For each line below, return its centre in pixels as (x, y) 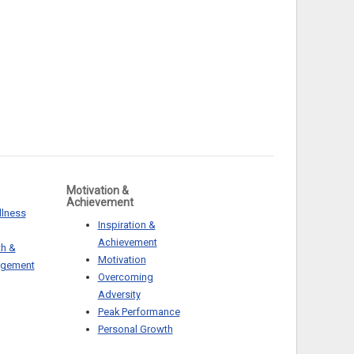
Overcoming (125, 277)
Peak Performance (139, 311)
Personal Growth (135, 329)
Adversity (119, 294)
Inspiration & (126, 224)
